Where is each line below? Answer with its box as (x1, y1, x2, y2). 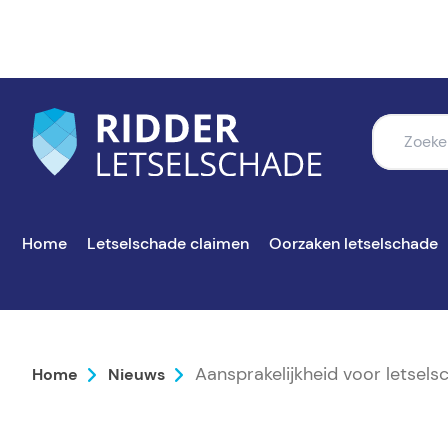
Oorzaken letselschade (269, 233, 438, 254)
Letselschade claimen (87, 233, 249, 254)
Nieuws (108, 364, 165, 385)
